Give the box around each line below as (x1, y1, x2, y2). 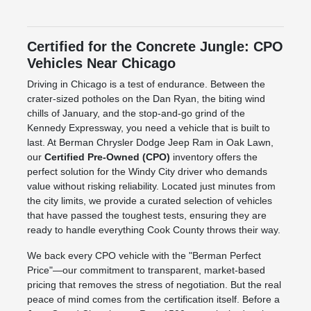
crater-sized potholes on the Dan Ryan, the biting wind (26, 92, 265, 104)
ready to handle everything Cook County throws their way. (26, 224, 280, 235)
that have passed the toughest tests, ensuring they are (26, 209, 267, 221)
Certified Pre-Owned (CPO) (44, 151, 170, 162)
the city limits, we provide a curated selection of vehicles (26, 194, 272, 206)
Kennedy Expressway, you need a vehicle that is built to (26, 121, 270, 133)
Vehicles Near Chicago (26, 55, 176, 71)
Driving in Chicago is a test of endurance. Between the (26, 78, 265, 90)
